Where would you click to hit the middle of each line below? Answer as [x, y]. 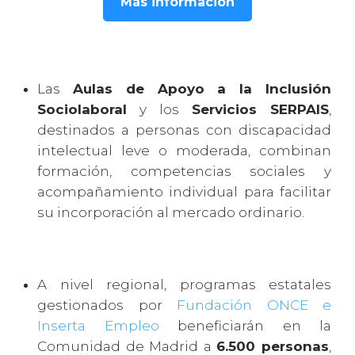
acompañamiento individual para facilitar [184, 192]
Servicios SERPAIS [260, 110]
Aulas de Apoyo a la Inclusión [202, 89]
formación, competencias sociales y [184, 172]
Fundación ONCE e [254, 305]
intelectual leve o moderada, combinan [184, 151]
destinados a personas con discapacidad [184, 130]
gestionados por [107, 305]
